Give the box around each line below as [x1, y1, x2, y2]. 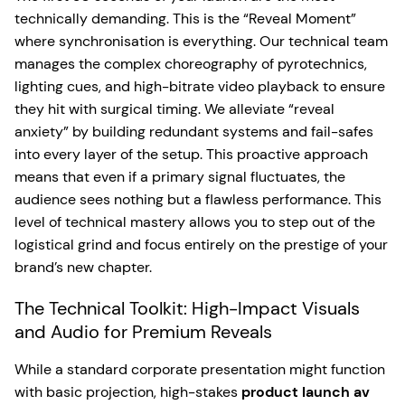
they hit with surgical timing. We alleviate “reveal [14, 99, 334, 118]
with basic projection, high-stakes [14, 382, 241, 401]
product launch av [241, 382, 370, 401]
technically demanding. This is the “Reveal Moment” [14, 9, 356, 28]
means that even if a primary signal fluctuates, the [14, 167, 345, 186]
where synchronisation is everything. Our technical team [14, 32, 388, 51]
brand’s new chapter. [14, 258, 152, 277]
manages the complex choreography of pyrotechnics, [14, 54, 367, 73]
